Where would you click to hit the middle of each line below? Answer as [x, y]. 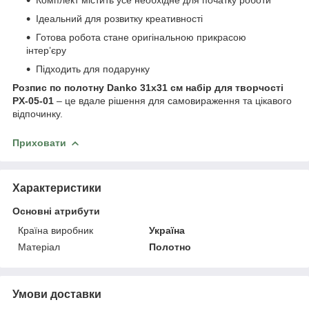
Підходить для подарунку [93, 69]
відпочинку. [38, 113]
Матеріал [39, 247]
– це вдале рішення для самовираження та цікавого [173, 100]
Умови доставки [57, 294]
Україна [167, 230]
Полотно [170, 247]
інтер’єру [46, 50]
